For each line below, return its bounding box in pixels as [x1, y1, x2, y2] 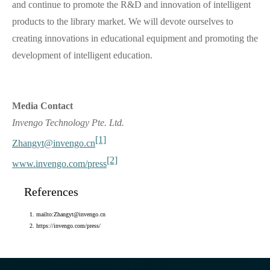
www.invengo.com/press [12, 159, 107, 169]
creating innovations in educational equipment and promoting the [12, 33, 258, 43]
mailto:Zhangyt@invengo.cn [36, 210, 105, 218]
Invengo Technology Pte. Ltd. [12, 117, 124, 128]
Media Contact [12, 100, 73, 111]
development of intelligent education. [12, 49, 152, 60]
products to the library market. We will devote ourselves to [12, 16, 233, 27]
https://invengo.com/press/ [36, 222, 101, 229]
